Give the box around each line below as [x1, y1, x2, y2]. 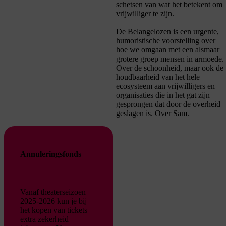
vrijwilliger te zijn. [116, 9, 174, 18]
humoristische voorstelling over [116, 36, 215, 45]
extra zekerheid [20, 214, 69, 223]
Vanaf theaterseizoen [20, 187, 86, 196]
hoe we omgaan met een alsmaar [116, 45, 219, 54]
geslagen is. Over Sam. [116, 109, 191, 118]
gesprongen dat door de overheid [116, 100, 220, 109]
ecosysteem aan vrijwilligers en [116, 82, 215, 91]
